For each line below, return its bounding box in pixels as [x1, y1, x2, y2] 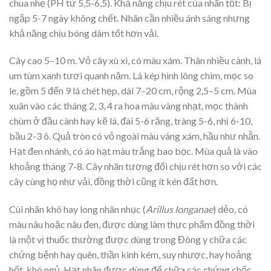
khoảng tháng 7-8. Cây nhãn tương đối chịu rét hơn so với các [9, 160, 262, 172]
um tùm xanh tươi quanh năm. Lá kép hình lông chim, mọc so [9, 70, 253, 82]
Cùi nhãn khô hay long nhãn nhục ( [9, 203, 146, 215]
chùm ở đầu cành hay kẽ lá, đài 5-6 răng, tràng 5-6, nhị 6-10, [9, 115, 252, 127]
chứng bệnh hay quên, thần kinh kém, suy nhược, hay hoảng [9, 249, 252, 261]
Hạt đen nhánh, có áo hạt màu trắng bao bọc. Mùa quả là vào [9, 145, 258, 157]
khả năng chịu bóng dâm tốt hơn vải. [9, 27, 158, 39]
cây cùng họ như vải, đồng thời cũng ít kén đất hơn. [9, 175, 218, 188]
